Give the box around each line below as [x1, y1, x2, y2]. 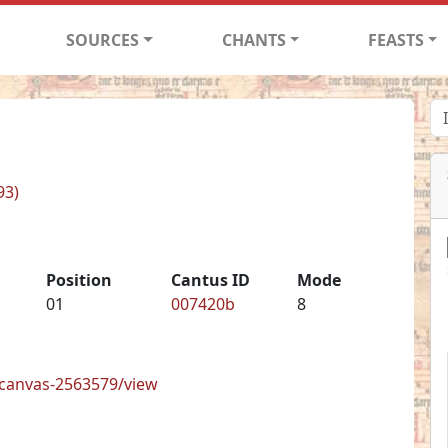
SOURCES [66, 28, 140, 51]
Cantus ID [171, 268, 251, 291]
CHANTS [221, 28, 286, 51]
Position [45, 268, 112, 291]
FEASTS [367, 28, 424, 51]
